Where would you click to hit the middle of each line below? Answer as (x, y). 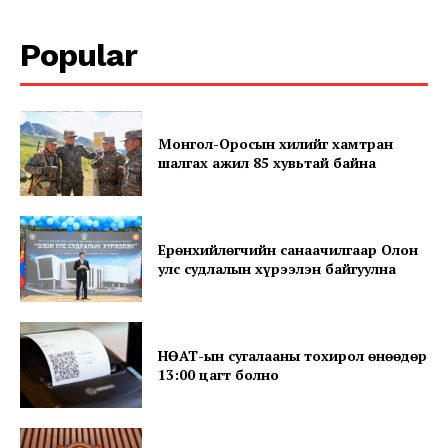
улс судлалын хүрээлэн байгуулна (277, 269)
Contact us (69, 411)
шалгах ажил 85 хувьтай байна (267, 163)
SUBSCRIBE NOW (224, 229)
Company (96, 338)
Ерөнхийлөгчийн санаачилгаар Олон (288, 250)
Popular (78, 54)
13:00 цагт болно (219, 374)
